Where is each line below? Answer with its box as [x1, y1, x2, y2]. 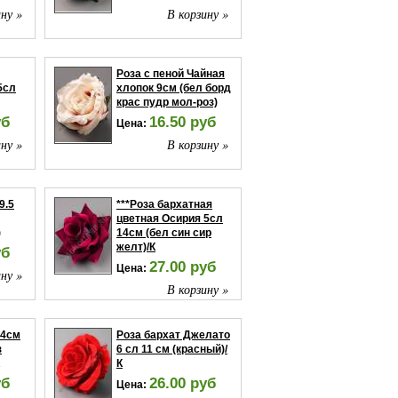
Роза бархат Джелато [116, 329, 230, 341]
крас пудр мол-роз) [116, 96, 218, 108]
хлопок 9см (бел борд [116, 82, 231, 94]
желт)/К [116, 241, 155, 253]
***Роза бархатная [116, 198, 212, 211]
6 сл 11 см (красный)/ [116, 343, 227, 355]
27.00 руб [149, 259, 217, 275]
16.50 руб [149, 114, 217, 131]
